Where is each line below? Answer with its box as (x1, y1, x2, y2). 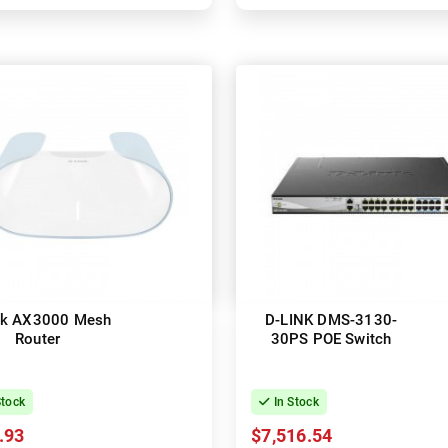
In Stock (270, 395, 319, 410)
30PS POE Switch (270, 330, 392, 349)
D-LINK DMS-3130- (264, 311, 398, 330)
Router (14, 330, 61, 349)
